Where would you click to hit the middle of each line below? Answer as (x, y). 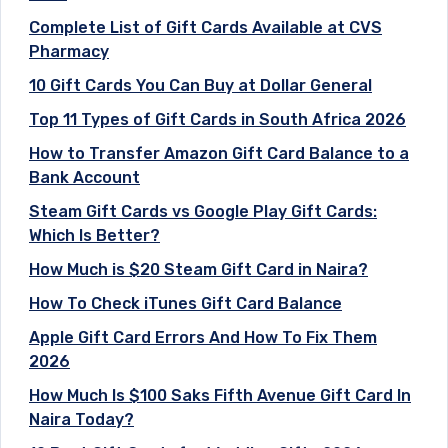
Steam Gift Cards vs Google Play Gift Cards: (203, 212)
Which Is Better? (94, 236)
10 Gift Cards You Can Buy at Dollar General (200, 86)
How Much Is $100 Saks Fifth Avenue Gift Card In (220, 396)
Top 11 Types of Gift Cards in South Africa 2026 (217, 120)
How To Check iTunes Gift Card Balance (185, 304)
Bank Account (84, 178)
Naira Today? (81, 420)
